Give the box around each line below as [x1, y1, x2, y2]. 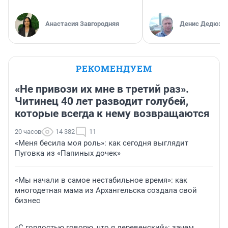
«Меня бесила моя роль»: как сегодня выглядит [15, 138, 188, 148]
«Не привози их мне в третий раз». [15, 82, 189, 95]
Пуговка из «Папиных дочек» [15, 148, 121, 158]
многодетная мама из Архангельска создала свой [15, 185, 197, 195]
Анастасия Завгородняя [45, 19, 119, 27]
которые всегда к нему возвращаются [15, 107, 210, 120]
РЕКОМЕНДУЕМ [76, 62, 152, 74]
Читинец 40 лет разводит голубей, [15, 95, 188, 107]
